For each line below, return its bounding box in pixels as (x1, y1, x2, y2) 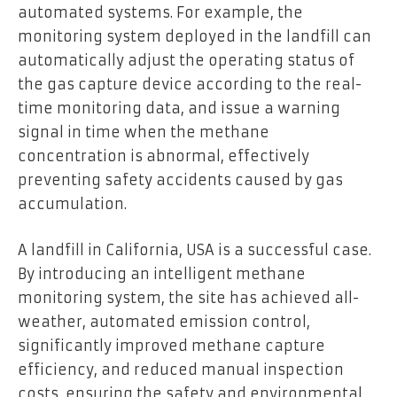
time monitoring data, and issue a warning (18, 99, 340, 118)
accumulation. (18, 195, 127, 214)
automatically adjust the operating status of (18, 51, 354, 70)
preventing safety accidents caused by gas (18, 171, 343, 190)
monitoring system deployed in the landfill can (18, 27, 371, 46)
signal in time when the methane (18, 123, 269, 142)
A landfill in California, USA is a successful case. (18, 241, 371, 260)
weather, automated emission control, (18, 313, 310, 331)
